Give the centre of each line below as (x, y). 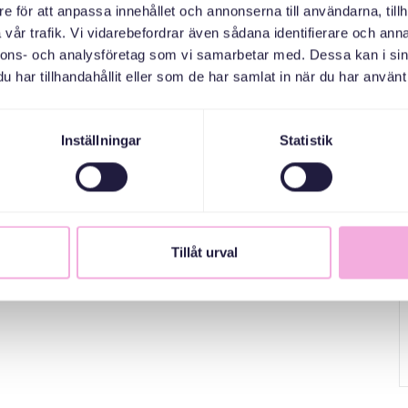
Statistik (306, 140)
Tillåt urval (204, 252)
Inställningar (101, 140)
